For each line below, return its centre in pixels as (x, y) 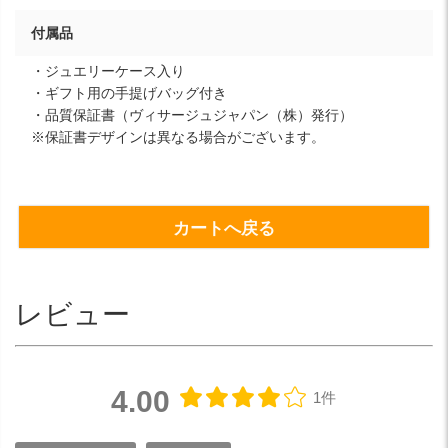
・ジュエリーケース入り (108, 70)
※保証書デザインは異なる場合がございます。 (178, 136)
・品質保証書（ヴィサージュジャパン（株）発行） (192, 114)
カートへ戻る (224, 229)
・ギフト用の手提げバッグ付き (129, 92)
